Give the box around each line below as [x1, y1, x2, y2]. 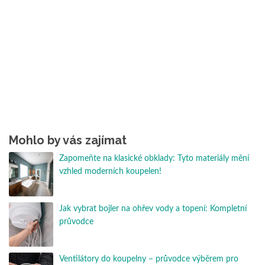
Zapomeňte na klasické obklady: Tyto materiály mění [59, 154, 249, 163]
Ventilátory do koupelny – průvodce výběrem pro [59, 255, 238, 264]
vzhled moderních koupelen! [59, 167, 161, 176]
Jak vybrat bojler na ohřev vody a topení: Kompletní [59, 205, 247, 214]
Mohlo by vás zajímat [9, 133, 127, 148]
